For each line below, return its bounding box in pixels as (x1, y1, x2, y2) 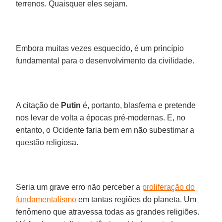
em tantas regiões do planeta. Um (76, 195, 197, 204)
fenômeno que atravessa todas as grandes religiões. (16, 207, 200, 216)
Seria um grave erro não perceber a (16, 182, 143, 191)
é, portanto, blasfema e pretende (81, 101, 196, 110)
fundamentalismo (16, 195, 77, 204)
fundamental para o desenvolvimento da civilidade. (16, 56, 195, 65)
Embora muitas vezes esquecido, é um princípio (16, 44, 184, 53)
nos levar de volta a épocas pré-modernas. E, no (16, 113, 186, 122)
